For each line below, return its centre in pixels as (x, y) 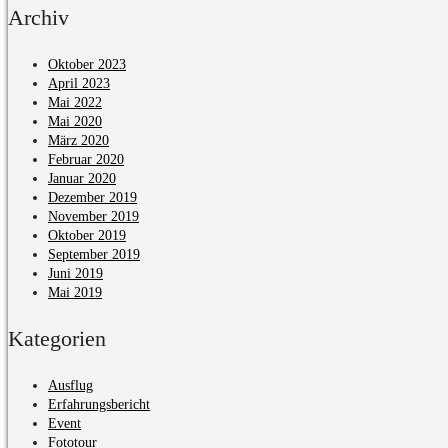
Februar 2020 (86, 159)
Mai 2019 (75, 292)
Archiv (38, 17)
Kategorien (57, 338)
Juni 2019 (75, 273)
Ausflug (70, 385)
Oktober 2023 (87, 64)
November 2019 (93, 216)
